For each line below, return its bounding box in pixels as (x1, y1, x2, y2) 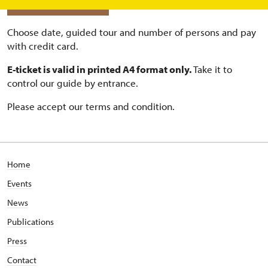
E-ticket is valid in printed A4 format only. (7, 63, 193, 75)
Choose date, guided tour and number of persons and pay (7, 26, 256, 38)
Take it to (193, 63, 232, 75)
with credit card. (7, 39, 78, 52)
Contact (7, 254, 36, 266)
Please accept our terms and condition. (7, 100, 175, 112)
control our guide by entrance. (7, 77, 138, 89)
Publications (7, 216, 54, 227)
